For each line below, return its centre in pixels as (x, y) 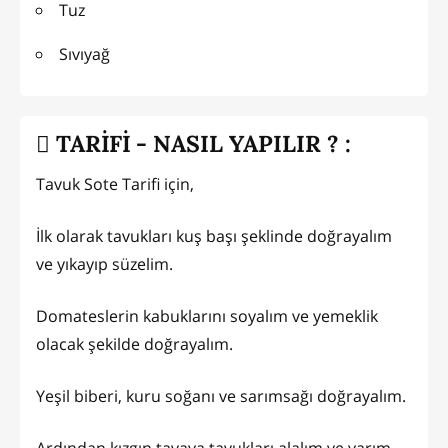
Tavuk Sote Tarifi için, (115, 183)
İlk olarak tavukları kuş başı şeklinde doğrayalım (214, 235)
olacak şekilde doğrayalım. (134, 343)
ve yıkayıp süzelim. (104, 263)
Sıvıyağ (84, 53)
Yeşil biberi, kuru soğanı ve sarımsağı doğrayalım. (221, 395)
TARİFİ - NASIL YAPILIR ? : (200, 144)
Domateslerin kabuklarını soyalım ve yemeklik (207, 315)
